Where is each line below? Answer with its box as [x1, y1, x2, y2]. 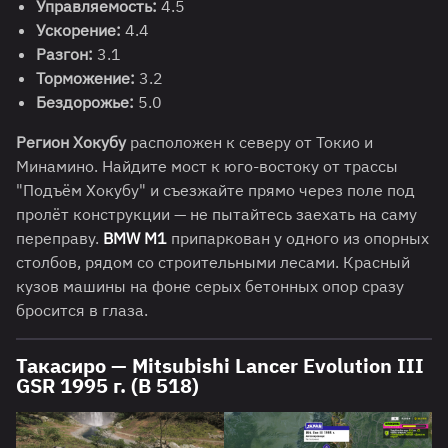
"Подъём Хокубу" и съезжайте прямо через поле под [16, 180, 415, 201]
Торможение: [36, 68, 135, 89]
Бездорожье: [36, 92, 134, 113]
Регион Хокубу [16, 132, 126, 153]
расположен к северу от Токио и [126, 132, 373, 153]
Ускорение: [36, 20, 121, 41]
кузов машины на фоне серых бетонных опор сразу [16, 276, 404, 297]
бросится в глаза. [16, 300, 148, 321]
